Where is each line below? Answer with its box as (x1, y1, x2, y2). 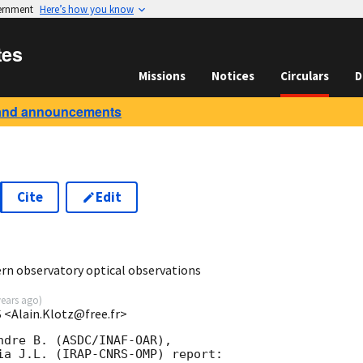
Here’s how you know (40, 2, 134, 15)
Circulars (280, 68, 329, 83)
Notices (211, 68, 254, 83)
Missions (139, 68, 186, 83)
